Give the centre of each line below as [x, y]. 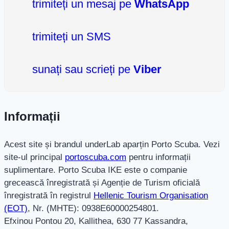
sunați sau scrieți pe [81, 69]
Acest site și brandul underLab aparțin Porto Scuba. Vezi [112, 144]
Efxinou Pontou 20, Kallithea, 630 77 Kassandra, [96, 221]
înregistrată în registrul [49, 195]
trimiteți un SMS [70, 36]
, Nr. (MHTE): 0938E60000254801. [93, 208]
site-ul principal [35, 157]
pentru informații [158, 157]
